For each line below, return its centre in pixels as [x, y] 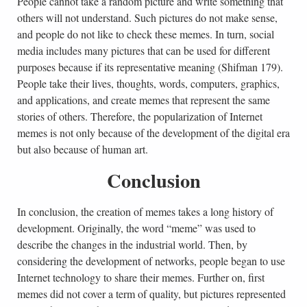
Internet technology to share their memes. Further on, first [140, 278]
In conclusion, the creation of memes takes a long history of [145, 212]
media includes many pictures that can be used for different [143, 51]
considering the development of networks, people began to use [151, 261]
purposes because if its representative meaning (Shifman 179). [150, 67]
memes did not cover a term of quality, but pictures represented [151, 294]
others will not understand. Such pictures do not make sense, [147, 18]
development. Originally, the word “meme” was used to [136, 228]
